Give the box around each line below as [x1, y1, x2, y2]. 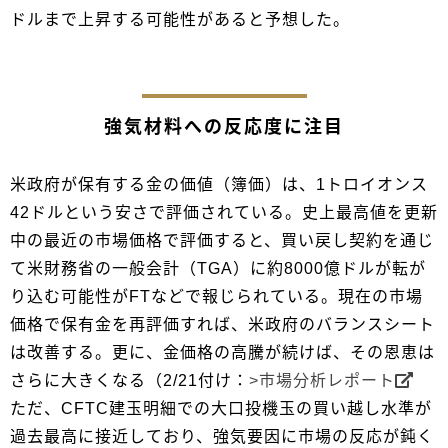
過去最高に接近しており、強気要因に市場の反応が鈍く [10, 427, 434, 445]
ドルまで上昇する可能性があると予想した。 [10, 10, 350, 28]
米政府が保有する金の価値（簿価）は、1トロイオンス [10, 175, 428, 193]
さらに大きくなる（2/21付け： [10, 371, 249, 389]
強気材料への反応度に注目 [104, 116, 344, 137]
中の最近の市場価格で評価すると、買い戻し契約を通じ [10, 231, 434, 249]
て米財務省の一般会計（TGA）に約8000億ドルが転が [10, 259, 426, 277]
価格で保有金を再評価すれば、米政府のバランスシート [10, 315, 435, 333]
